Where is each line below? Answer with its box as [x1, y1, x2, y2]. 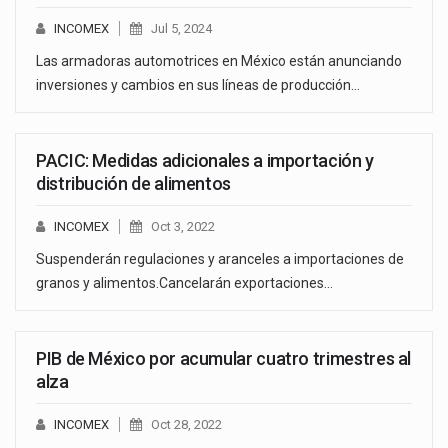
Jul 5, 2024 [151, 21, 212, 37]
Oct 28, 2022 [151, 417, 222, 433]
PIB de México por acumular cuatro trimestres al [36, 348, 412, 370]
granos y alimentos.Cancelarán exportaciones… [36, 275, 333, 292]
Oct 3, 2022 [151, 219, 215, 235]
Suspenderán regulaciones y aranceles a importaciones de [36, 251, 404, 268]
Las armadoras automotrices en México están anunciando [36, 53, 402, 70]
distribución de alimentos [36, 173, 235, 195]
